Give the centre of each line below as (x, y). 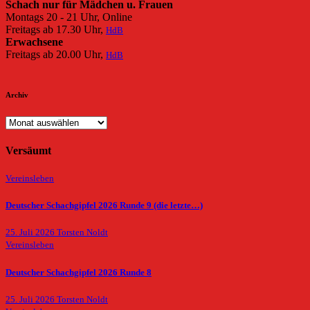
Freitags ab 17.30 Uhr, (56, 30)
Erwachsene (34, 42)
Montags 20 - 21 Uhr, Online (69, 17)
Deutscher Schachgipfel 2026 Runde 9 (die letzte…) (104, 206)
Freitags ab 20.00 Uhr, (56, 55)
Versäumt (28, 150)
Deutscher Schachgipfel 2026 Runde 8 (79, 272)
